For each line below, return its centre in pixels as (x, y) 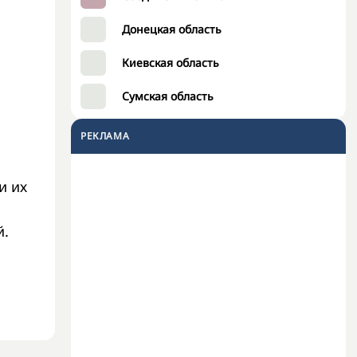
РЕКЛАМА (105, 136)
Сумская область (168, 96)
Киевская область (171, 63)
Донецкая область (172, 29)
